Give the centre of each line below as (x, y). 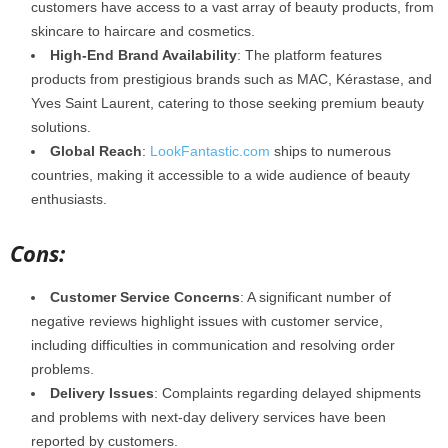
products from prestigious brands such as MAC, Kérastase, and (231, 78)
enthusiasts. (69, 198)
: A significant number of (315, 296)
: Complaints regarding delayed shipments (287, 392)
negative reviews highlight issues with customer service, (207, 320)
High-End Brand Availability (143, 54)
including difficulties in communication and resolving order (213, 344)
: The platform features (309, 54)
